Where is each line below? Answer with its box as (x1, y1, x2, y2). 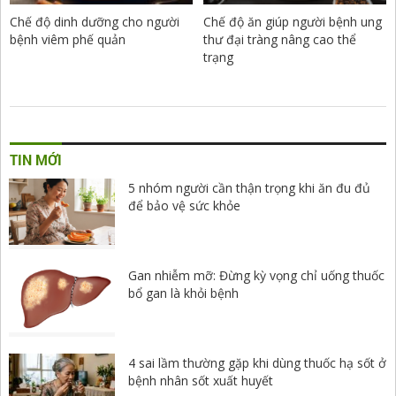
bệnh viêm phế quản (10, 30, 126, 48)
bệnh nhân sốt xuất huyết (128, 372, 273, 390)
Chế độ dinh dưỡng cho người (10, 12, 179, 30)
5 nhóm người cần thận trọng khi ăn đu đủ (128, 179, 370, 196)
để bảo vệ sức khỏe (128, 196, 240, 214)
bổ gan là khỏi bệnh (128, 285, 239, 302)
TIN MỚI (10, 149, 62, 169)
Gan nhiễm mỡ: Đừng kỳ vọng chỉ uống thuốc (128, 267, 385, 285)
